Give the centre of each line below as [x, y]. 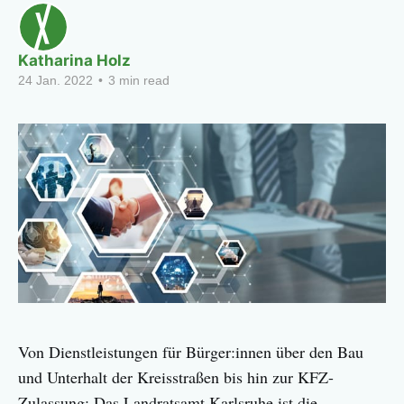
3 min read [137, 80]
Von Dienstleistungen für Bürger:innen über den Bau [191, 352]
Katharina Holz [74, 60]
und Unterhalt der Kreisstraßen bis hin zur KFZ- [176, 377]
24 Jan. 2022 [55, 80]
